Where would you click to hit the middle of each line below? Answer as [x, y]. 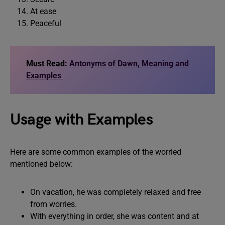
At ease [43, 11]
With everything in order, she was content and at [115, 216]
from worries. [53, 204]
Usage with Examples [81, 120]
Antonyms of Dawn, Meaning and [129, 64]
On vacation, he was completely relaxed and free [116, 192]
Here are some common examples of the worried [96, 152]
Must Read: [48, 64]
